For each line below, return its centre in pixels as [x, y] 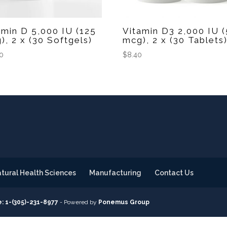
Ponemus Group [124, 202]
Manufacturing [116, 173]
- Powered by [79, 202]
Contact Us [174, 173]
